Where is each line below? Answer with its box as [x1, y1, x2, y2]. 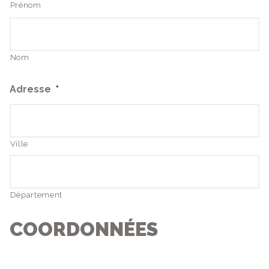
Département [10, 190, 62, 200]
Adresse [9, 83, 51, 95]
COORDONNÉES [9, 218, 158, 241]
